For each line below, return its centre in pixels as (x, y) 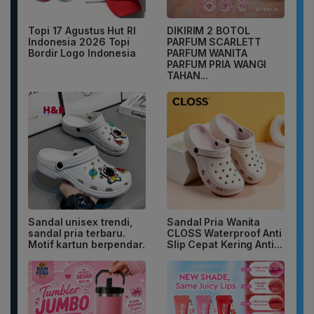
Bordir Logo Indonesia (82, 53)
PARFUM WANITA (207, 53)
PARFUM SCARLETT (214, 41)
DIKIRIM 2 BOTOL (209, 30)
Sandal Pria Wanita (214, 221)
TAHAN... (188, 75)
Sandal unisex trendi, (80, 221)
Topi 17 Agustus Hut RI (82, 30)
